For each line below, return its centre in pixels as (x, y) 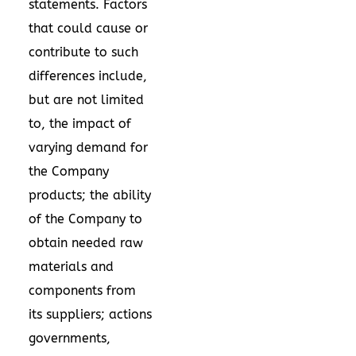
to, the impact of (80, 123)
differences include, (88, 75)
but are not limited (86, 99)
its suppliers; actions (90, 314)
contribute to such (83, 52)
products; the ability (90, 195)
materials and (71, 266)
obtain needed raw (86, 242)
